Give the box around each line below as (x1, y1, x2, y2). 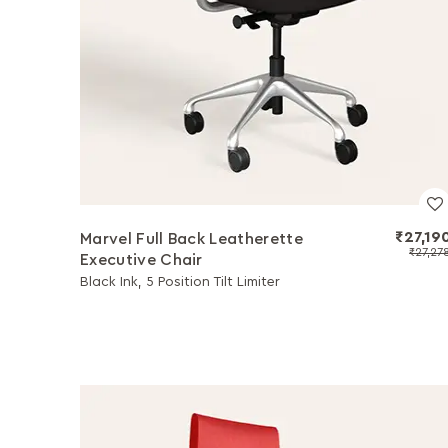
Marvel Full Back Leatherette (80, 231, 303, 247)
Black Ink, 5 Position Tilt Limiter (80, 275, 280, 289)
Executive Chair (80, 252, 203, 268)
